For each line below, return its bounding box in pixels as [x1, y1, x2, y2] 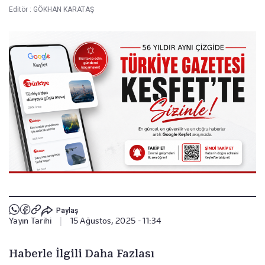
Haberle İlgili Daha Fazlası [9, 247, 154, 260]
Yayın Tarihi [9, 216, 52, 226]
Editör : [9, 5, 33, 14]
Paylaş [56, 206, 78, 215]
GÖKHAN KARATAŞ [33, 5, 94, 14]
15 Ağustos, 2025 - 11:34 [70, 216, 161, 226]
